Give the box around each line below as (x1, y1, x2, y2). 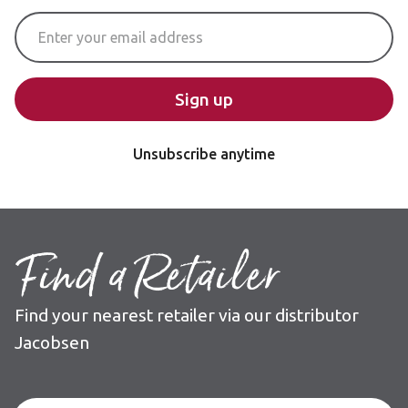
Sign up (175, 89, 233, 109)
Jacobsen (15, 332, 89, 352)
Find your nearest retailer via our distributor (15, 305, 359, 325)
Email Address (14, 14, 126, 34)
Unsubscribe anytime (133, 146, 275, 162)
